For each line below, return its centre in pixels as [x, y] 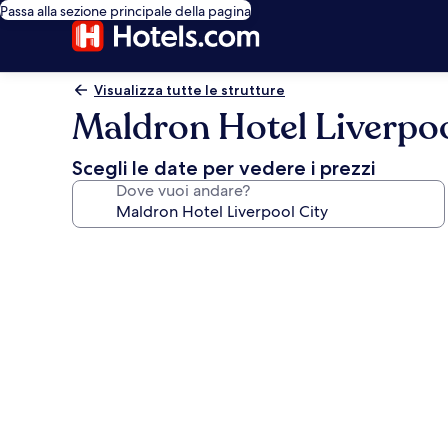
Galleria [115, 249]
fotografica [135, 278]
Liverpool [125, 394]
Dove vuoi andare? [183, 190]
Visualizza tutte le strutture [189, 90]
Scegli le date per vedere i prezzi [223, 168]
